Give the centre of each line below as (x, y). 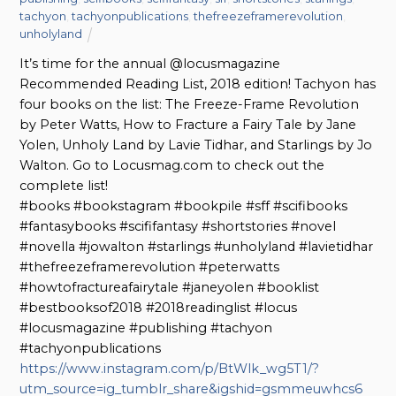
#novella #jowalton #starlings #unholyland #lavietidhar (197, 246)
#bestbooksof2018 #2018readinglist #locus (159, 307)
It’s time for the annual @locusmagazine (150, 63)
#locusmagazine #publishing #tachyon (146, 327)
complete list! (64, 185)
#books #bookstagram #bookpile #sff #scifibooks (184, 206)
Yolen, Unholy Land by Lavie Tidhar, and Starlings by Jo (196, 145)
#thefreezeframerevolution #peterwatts (150, 267)
